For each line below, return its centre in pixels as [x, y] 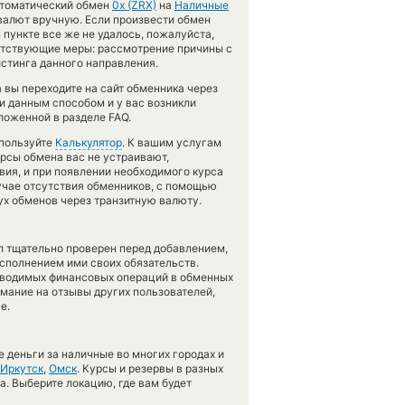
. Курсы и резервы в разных [150, 368]
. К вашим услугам [172, 142]
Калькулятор [89, 142]
